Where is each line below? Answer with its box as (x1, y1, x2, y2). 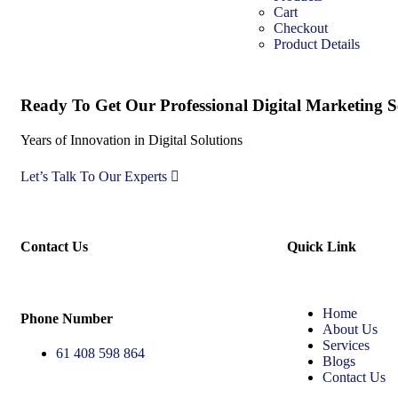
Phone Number (20, 310, 113, 326)
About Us (322, 322, 378, 338)
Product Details (274, 36, 360, 52)
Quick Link (287, 239, 356, 255)
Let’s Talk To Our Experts (20, 169, 167, 185)
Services (322, 338, 370, 354)
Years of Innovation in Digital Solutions (20, 132, 243, 148)
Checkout (274, 20, 328, 36)
